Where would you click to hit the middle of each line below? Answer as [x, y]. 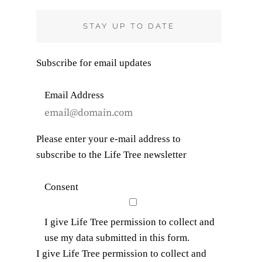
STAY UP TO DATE [129, 26]
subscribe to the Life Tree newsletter [111, 155]
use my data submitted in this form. [117, 238]
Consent [61, 187]
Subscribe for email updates [94, 63]
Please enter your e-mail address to [108, 139]
